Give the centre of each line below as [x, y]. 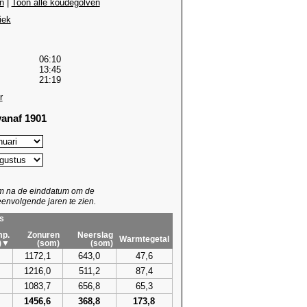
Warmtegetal [144, 239]
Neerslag [95, 235]
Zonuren [43, 235]
